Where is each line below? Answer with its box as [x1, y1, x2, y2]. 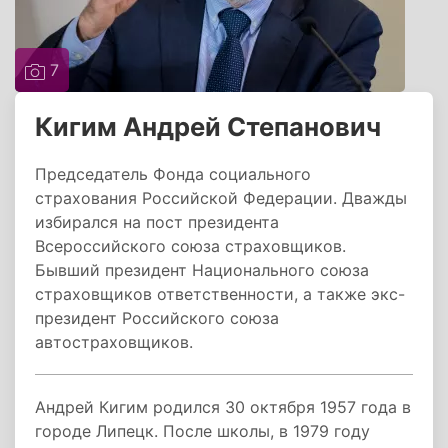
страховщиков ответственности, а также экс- [35, 284, 405, 304]
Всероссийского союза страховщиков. [35, 236, 346, 256]
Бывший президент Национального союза [35, 260, 369, 280]
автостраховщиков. [35, 332, 193, 352]
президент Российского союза [35, 308, 279, 328]
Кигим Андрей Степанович [35, 111, 381, 142]
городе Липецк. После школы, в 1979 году [35, 421, 370, 441]
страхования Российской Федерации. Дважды [35, 188, 407, 208]
